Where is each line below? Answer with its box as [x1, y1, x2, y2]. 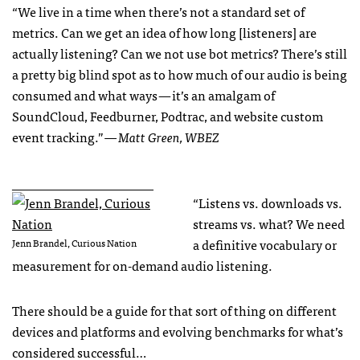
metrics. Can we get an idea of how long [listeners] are [12, 22, 317, 43]
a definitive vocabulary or [193, 234, 337, 256]
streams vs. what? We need [193, 213, 345, 235]
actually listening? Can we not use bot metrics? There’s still [12, 43, 347, 64]
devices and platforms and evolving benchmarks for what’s [12, 321, 343, 342]
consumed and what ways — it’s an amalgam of [12, 84, 275, 106]
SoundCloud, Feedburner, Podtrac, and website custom [12, 105, 323, 127]
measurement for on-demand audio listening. [12, 255, 272, 276]
